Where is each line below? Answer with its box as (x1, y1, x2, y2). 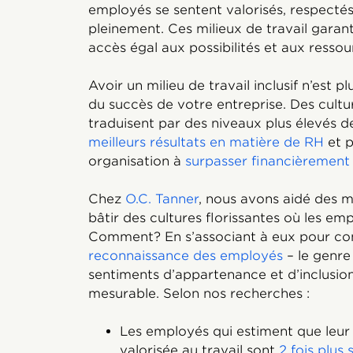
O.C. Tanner (125, 191, 199, 206)
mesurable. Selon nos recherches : (88, 286, 310, 301)
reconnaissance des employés (88, 248, 283, 263)
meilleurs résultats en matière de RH (88, 135, 324, 150)
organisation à (88, 154, 185, 169)
